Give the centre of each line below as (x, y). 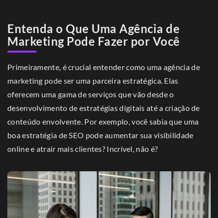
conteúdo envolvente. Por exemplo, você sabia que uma (103, 121)
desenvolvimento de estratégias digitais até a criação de (104, 108)
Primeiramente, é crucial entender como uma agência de (104, 67)
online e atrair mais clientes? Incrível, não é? (83, 148)
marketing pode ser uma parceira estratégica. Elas (93, 80)
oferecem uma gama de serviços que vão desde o (91, 94)
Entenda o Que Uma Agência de (93, 29)
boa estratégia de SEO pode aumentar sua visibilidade (100, 135)
